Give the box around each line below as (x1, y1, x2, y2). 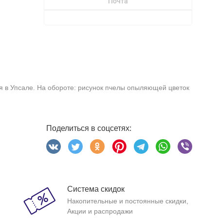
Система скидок (67, 185, 125, 193)
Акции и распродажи (67, 207, 133, 215)
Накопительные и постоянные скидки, (67, 197, 188, 205)
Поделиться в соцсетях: (46, 124, 131, 132)
